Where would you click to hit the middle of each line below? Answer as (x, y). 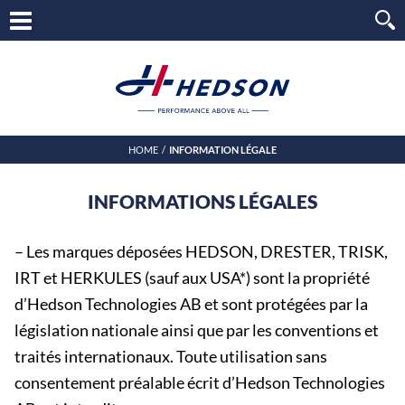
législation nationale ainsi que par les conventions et (197, 330)
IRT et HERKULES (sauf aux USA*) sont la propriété (192, 278)
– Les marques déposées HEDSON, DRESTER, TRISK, (201, 251)
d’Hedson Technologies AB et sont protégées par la (191, 304)
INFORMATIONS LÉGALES (202, 201)
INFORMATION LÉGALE (222, 149)
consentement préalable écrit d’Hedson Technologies (200, 382)
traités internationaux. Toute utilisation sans (171, 356)
